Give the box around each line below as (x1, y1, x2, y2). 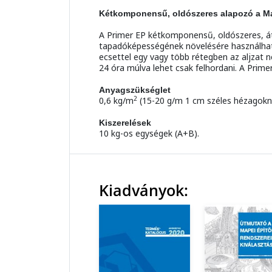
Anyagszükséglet (99, 85, 171, 95)
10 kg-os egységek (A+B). (99, 127, 199, 140)
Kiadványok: (99, 180, 188, 201)
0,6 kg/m (99, 95, 134, 107)
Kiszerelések (99, 118, 151, 128)
